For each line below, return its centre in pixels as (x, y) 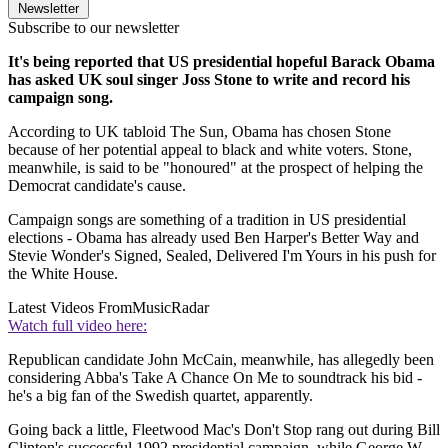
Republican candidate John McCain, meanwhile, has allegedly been (221, 359)
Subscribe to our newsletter (93, 27)
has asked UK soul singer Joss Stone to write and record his (209, 79)
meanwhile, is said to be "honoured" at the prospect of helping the (215, 167)
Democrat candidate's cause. (97, 185)
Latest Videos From (70, 307)
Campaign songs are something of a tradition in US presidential (207, 219)
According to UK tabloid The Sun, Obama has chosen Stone (199, 131)
